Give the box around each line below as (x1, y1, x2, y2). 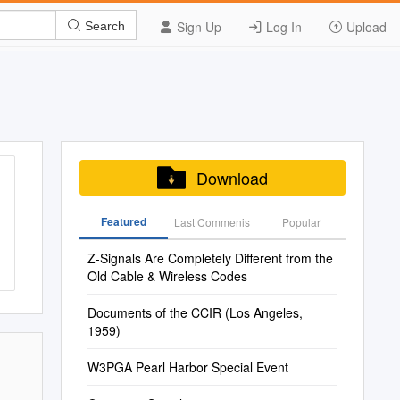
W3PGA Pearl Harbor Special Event (87, 358, 288, 376)
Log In (262, 18, 302, 36)
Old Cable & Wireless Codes (87, 267, 247, 285)
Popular (281, 214, 321, 229)
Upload (343, 18, 387, 36)
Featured (100, 213, 146, 229)
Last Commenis (174, 214, 251, 229)
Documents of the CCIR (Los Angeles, (87, 304, 303, 321)
